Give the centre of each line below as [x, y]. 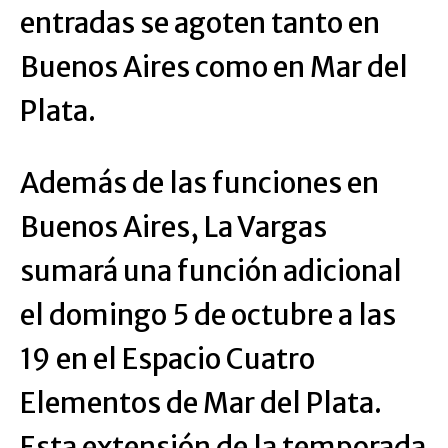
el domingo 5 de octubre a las [208, 315]
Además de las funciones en [199, 183]
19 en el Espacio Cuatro [167, 359]
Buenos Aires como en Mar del [214, 67]
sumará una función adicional [211, 271]
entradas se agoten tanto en [200, 23]
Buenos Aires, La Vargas [173, 227]
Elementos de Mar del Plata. [201, 403]
